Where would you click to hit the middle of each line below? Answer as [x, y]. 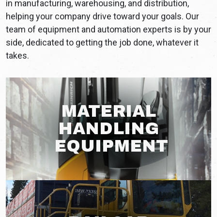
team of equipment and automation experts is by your [108, 29]
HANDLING [108, 128]
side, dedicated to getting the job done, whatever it [102, 42]
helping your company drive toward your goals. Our [102, 16]
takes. [17, 55]
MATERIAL [108, 111]
